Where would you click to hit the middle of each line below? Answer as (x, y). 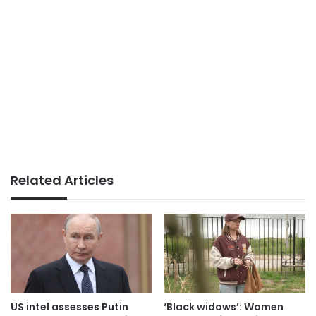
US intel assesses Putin (69, 306)
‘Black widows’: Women (224, 306)
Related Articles (62, 180)
